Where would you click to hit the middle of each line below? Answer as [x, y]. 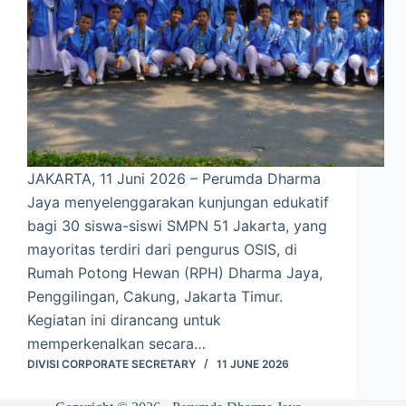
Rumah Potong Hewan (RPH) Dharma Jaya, [175, 273]
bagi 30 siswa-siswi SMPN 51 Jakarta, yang [177, 226]
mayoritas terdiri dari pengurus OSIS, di [162, 250]
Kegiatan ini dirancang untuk [124, 320]
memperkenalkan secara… [116, 344]
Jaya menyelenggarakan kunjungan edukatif [178, 203]
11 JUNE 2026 [253, 364]
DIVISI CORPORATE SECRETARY [111, 364]
